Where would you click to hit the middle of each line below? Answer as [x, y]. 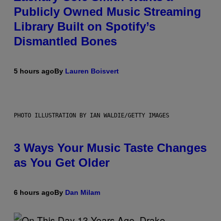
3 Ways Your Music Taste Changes [110, 148]
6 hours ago [34, 193]
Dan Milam [83, 193]
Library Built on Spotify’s [85, 27]
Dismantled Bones [65, 41]
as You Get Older [62, 163]
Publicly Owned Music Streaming [108, 12]
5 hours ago [34, 71]
